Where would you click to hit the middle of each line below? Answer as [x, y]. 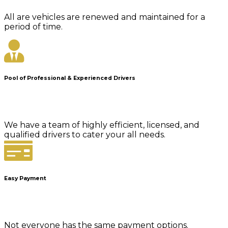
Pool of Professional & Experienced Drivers [70, 78]
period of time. [33, 26]
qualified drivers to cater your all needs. [85, 135]
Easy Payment [25, 179]
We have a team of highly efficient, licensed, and [102, 125]
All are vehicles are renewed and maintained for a [105, 17]
